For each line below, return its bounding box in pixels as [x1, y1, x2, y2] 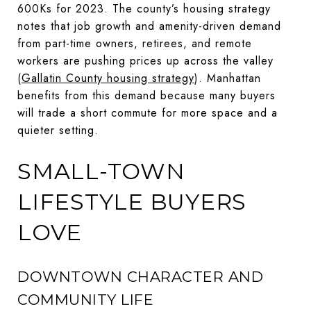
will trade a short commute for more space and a [17, 104, 278, 121]
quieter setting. [17, 121, 99, 138]
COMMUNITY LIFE [17, 290, 153, 308]
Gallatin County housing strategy [22, 69, 194, 86]
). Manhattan [194, 69, 261, 86]
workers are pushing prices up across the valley [17, 52, 274, 69]
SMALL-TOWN [17, 157, 185, 185]
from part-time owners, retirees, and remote [17, 35, 252, 51]
